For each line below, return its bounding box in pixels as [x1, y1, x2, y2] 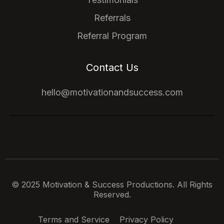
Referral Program [77, 30, 147, 41]
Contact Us [85, 61, 138, 73]
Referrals [93, 12, 130, 23]
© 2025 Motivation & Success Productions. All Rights [11, 179, 212, 189]
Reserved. [93, 189, 131, 199]
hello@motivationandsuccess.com [41, 86, 183, 97]
